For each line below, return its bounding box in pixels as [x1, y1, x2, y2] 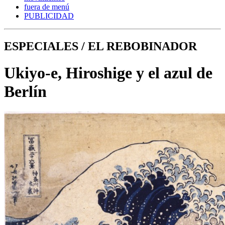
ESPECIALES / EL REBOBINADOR [4, 39, 197, 53]
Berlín [4, 82, 47, 100]
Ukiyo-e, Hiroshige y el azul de [4, 63, 212, 82]
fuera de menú [24, 2, 69, 11]
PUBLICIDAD [24, 11, 74, 20]
